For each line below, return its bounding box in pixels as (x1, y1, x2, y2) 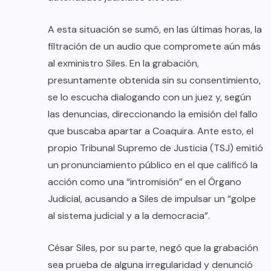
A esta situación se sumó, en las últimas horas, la (48, 23, 262, 36)
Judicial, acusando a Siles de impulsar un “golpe (48, 192, 256, 206)
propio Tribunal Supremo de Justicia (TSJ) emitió (48, 142, 263, 155)
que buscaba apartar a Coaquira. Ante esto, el (48, 125, 253, 138)
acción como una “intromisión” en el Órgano (48, 175, 241, 189)
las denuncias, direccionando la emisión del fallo (48, 108, 258, 121)
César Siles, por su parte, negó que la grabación (48, 241, 258, 255)
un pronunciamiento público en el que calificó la (48, 158, 258, 172)
